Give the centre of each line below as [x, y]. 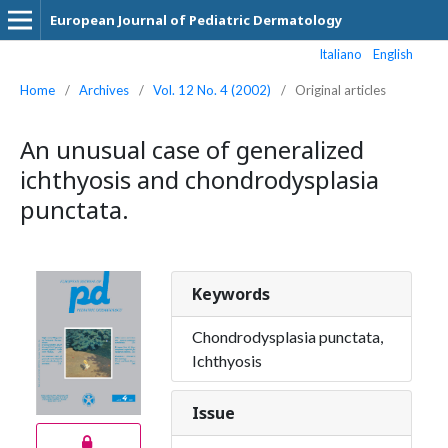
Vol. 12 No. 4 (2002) [212, 90]
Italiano [341, 54]
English [393, 54]
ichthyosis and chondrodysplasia [199, 179]
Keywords [231, 294]
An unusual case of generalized [192, 149]
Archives [104, 90]
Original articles [340, 90]
